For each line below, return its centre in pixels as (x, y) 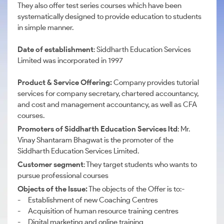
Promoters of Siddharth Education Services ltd (97, 129)
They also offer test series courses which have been (99, 5)
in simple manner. (45, 27)
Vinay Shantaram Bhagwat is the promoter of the (95, 140)
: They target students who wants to (140, 164)
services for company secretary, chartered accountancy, (108, 93)
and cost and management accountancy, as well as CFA (107, 104)
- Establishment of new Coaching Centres (88, 200)
